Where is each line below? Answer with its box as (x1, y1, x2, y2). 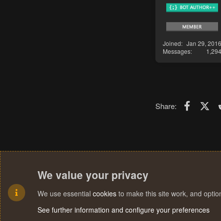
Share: (155, 100, 177, 111)
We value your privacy (37, 167, 148, 182)
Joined (163, 38, 181, 47)
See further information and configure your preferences (37, 205, 210, 215)
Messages (163, 46, 190, 55)
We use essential (37, 188, 93, 198)
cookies (93, 188, 116, 198)
